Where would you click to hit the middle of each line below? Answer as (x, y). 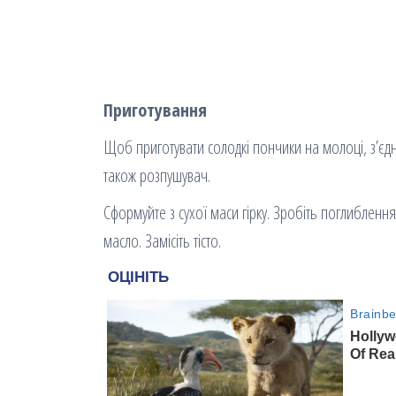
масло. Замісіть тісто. (162, 240)
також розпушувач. (157, 175)
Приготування (155, 110)
